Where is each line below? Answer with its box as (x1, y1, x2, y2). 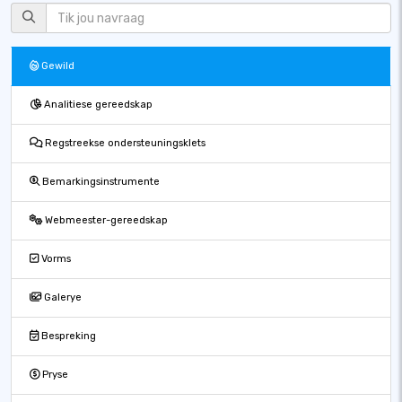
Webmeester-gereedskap (42, 214, 168, 226)
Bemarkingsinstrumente (39, 176, 160, 188)
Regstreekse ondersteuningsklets (42, 137, 205, 149)
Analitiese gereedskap (41, 99, 153, 110)
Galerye (41, 292, 82, 303)
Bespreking (39, 330, 96, 342)
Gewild (39, 60, 74, 72)
